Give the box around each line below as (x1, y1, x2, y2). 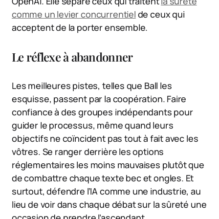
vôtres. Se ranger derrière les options (12, 146, 164, 158)
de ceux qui (135, 8, 185, 21)
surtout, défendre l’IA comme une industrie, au (12, 185, 201, 197)
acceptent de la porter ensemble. (12, 22, 148, 34)
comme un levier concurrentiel (12, 8, 136, 21)
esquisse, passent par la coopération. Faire (12, 93, 187, 105)
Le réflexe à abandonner (12, 49, 133, 65)
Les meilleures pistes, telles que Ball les (12, 80, 172, 92)
